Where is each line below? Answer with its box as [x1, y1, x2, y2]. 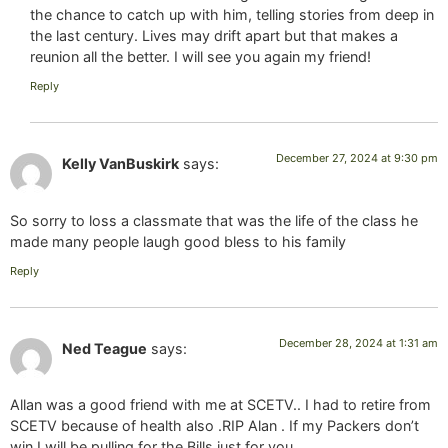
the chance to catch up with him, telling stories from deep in [30, 5, 434, 23]
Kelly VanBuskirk [62, 155, 179, 173]
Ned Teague [62, 339, 147, 357]
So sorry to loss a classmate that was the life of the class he [10, 211, 418, 229]
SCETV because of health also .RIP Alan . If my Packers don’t [10, 417, 419, 435]
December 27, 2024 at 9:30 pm [276, 151, 438, 166]
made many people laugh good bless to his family [10, 232, 346, 250]
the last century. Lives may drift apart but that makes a [30, 26, 398, 44]
